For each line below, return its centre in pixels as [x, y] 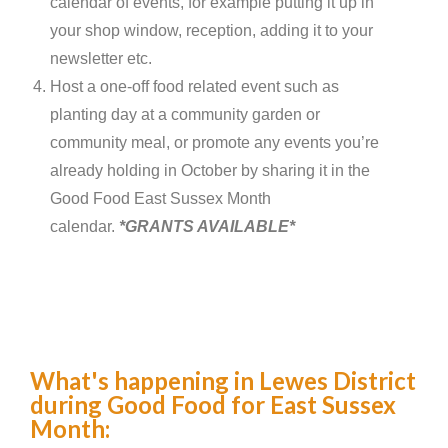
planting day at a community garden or [185, 114]
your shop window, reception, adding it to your [211, 30]
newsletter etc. [101, 58]
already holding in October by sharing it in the [210, 170]
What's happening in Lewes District [223, 380]
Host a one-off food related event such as [194, 86]
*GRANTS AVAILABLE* [207, 226]
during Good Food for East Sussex [213, 404]
